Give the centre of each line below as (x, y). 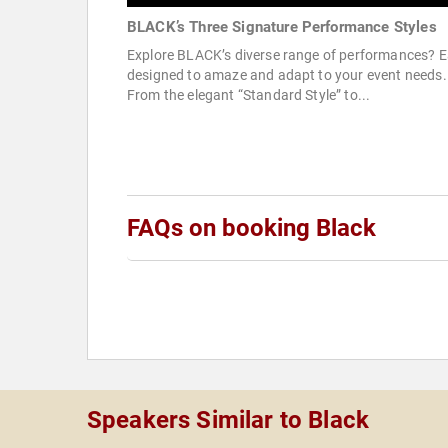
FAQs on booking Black (251, 228)
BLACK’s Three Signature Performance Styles (282, 27)
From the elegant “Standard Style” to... (249, 95)
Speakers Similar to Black (228, 420)
